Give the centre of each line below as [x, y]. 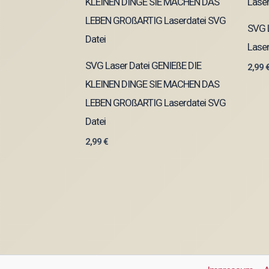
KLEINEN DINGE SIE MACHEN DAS [152, 84]
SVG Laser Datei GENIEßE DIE [143, 66]
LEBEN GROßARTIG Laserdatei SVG [156, 103]
